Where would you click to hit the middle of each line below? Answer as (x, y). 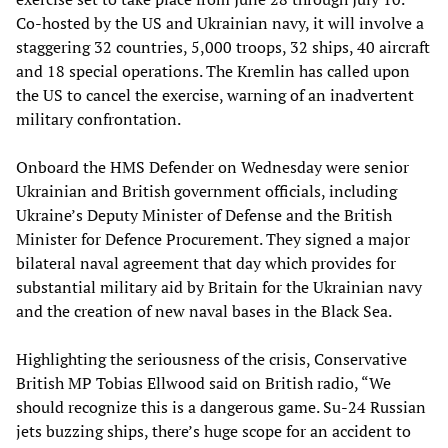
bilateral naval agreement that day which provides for (206, 262)
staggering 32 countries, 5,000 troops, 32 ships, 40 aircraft (223, 46)
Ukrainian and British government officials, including (206, 190)
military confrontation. (98, 118)
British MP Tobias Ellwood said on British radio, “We (203, 382)
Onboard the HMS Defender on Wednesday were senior (212, 166)
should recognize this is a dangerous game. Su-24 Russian (221, 406)
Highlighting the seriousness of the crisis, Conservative (211, 358)
